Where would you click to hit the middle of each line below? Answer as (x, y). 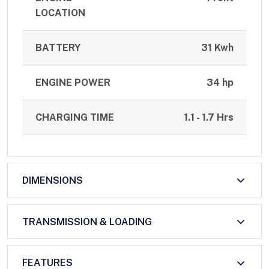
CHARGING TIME (75, 118)
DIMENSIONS (53, 180)
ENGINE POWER (73, 83)
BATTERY (58, 48)
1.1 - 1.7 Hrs (208, 118)
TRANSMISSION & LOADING (87, 222)
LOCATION (61, 13)
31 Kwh (217, 48)
